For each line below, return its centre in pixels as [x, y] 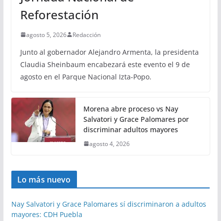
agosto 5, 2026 [46, 35]
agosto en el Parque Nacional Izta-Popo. [86, 76]
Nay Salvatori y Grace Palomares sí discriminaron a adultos [109, 204]
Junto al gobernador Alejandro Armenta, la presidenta [109, 52]
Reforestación [59, 14]
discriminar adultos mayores [130, 129]
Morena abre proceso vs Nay [130, 109]
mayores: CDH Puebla [47, 214]
